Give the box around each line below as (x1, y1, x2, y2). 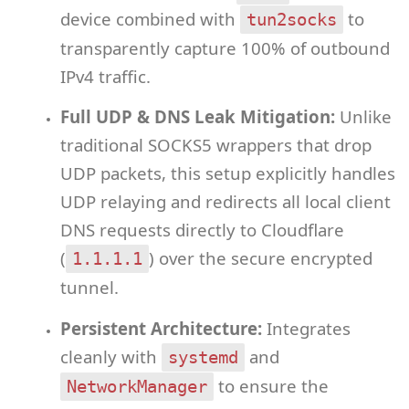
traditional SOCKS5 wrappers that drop (59, 133, 372, 157)
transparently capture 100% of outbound (59, 37, 390, 60)
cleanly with (59, 344, 162, 368)
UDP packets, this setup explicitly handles (59, 162, 395, 185)
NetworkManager (66, 376, 207, 396)
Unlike (334, 105, 392, 129)
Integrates (261, 316, 351, 340)
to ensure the (213, 373, 329, 397)
